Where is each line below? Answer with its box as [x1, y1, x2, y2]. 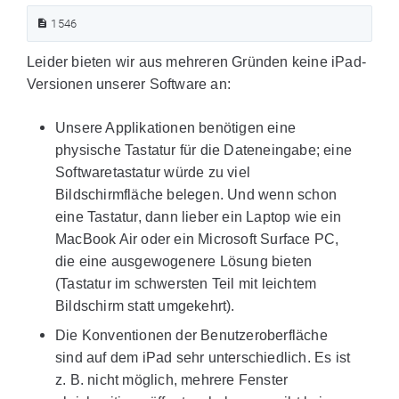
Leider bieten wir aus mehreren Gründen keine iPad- [27, 54, 367, 69]
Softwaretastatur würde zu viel [55, 165, 250, 180]
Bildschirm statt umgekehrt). [55, 298, 235, 313]
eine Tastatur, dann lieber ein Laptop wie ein [55, 209, 342, 224]
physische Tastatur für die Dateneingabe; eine [55, 142, 353, 158]
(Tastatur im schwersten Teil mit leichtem [55, 276, 317, 291]
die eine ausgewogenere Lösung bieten [55, 254, 313, 269]
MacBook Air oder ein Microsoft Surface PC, [55, 232, 339, 247]
